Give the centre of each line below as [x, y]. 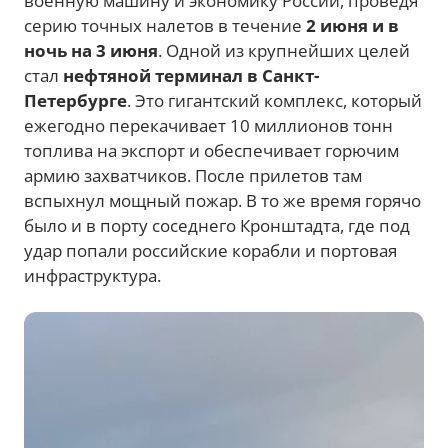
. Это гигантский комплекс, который [274, 100]
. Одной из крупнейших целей [284, 50]
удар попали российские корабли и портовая [210, 250]
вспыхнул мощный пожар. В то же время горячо [222, 200]
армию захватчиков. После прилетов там [193, 175]
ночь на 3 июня [91, 50]
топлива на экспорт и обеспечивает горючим [211, 150]
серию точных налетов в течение [163, 25]
